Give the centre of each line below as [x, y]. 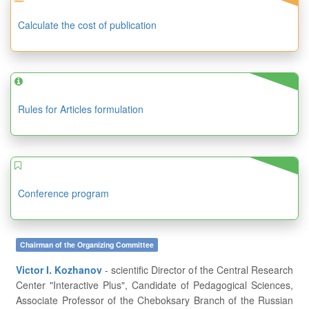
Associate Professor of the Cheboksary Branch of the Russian [154, 300]
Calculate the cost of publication [87, 25]
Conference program [63, 193]
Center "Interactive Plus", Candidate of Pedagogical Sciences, [154, 285]
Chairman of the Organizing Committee [87, 245]
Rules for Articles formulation [81, 109]
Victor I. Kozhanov [59, 270]
